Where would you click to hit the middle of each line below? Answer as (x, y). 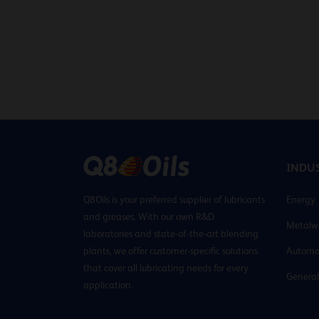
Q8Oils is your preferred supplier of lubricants (174, 199)
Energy (301, 199)
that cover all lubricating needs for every (166, 267)
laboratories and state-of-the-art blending (171, 233)
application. (108, 284)
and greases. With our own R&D (149, 216)
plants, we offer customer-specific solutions (171, 250)
